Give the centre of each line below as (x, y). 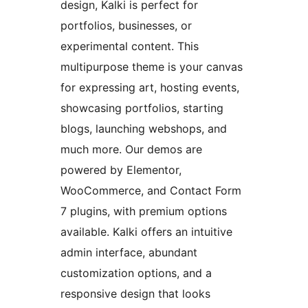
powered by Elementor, (121, 170)
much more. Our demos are (131, 150)
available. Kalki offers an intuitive (146, 232)
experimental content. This (130, 46)
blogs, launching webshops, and (144, 129)
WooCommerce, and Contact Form (151, 191)
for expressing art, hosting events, (150, 88)
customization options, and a (136, 273)
